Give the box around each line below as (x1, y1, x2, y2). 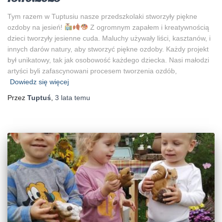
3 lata (55, 93, 72, 102)
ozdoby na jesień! (7, 23, 64, 31)
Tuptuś (27, 93, 51, 102)
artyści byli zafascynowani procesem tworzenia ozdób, (7, 66, 177, 75)
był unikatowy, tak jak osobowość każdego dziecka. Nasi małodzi (7, 55, 209, 64)
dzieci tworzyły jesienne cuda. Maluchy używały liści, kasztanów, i (7, 34, 211, 42)
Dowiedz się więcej (10, 77, 69, 86)
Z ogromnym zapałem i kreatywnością (88, 23, 209, 31)
